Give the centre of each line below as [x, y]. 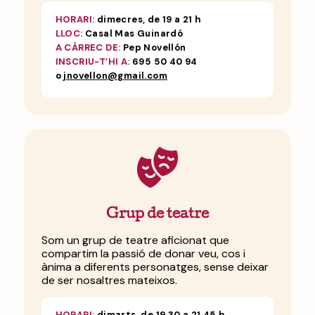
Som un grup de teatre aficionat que [135, 240]
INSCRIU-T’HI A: [92, 61]
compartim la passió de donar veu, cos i [143, 254]
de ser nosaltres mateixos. [109, 281]
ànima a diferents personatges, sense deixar [155, 267]
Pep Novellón [153, 47]
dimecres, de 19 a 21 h [148, 19]
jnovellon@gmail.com [116, 75]
